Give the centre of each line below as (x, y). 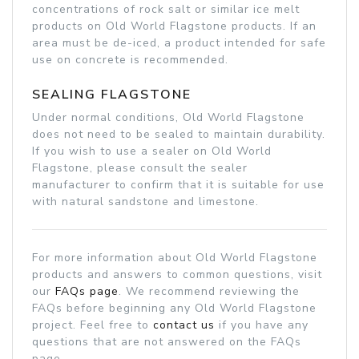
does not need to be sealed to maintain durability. (179, 134)
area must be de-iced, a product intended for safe (179, 42)
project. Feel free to (93, 325)
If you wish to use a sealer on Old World (152, 151)
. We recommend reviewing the (209, 291)
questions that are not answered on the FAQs (167, 341)
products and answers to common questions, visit (177, 274)
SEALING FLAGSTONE (112, 94)
